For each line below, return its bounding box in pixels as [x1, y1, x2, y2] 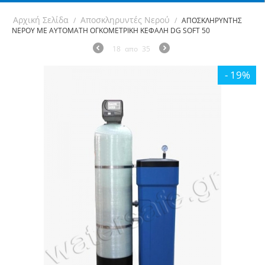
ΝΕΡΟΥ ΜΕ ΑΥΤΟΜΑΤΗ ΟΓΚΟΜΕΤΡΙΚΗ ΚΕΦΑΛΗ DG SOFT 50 [12, 25, 210, 35]
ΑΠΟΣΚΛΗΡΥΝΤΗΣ [182, 15, 242, 25]
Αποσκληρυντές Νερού [80, 14, 170, 25]
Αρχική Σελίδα [13, 14, 69, 25]
